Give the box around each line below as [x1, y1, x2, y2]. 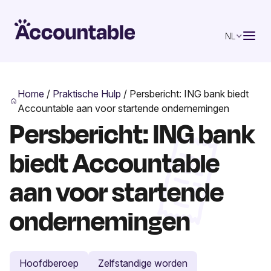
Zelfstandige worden [98, 256, 188, 269]
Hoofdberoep [19, 256, 79, 269]
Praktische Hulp [53, 87, 122, 100]
